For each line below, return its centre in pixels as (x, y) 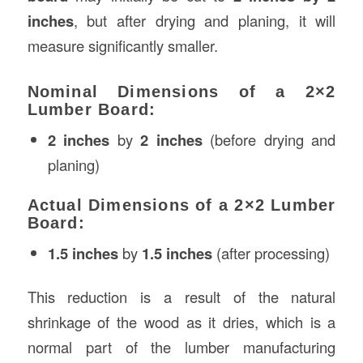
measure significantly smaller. (122, 46)
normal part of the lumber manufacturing (181, 347)
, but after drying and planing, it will (205, 21)
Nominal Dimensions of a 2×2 (181, 92)
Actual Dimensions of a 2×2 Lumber (181, 205)
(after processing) (271, 253)
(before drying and (269, 140)
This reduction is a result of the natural (181, 297)
